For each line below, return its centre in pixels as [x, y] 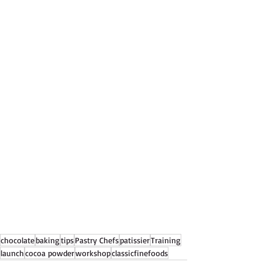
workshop [93, 253]
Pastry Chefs [97, 240]
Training [166, 240]
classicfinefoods [140, 253]
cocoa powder [50, 253]
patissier [135, 240]
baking [48, 240]
